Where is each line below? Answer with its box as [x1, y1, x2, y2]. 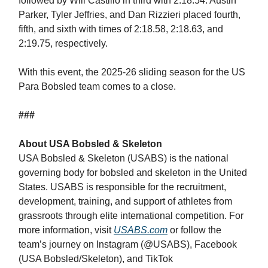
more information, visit [19, 225, 114, 236]
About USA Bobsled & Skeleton [19, 139, 162, 150]
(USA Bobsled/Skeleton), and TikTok [19, 254, 173, 264]
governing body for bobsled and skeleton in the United [19, 167, 247, 178]
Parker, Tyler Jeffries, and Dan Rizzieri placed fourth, [19, 10, 240, 20]
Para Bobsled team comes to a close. [19, 81, 176, 92]
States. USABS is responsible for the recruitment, [19, 182, 226, 193]
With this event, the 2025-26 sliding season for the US [19, 67, 245, 78]
